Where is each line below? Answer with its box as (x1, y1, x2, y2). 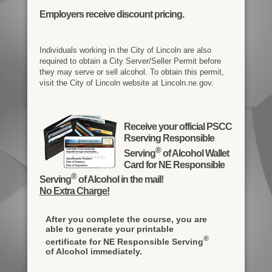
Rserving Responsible (123, 133, 214, 144)
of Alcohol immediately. (45, 246, 142, 256)
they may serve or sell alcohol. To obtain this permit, (39, 67, 224, 77)
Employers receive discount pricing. (39, 9, 184, 20)
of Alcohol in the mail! (76, 174, 163, 185)
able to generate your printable (45, 223, 174, 234)
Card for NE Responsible (123, 159, 225, 170)
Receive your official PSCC (123, 121, 232, 132)
